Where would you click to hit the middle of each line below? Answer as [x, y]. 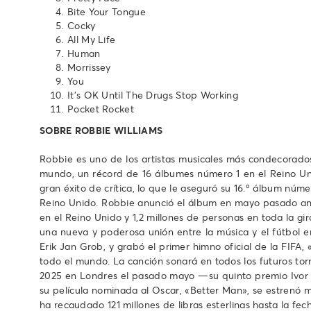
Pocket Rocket [101, 109]
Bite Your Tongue [107, 12]
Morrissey [89, 67]
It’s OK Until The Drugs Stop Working [153, 95]
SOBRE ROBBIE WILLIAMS [101, 131]
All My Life [92, 40]
